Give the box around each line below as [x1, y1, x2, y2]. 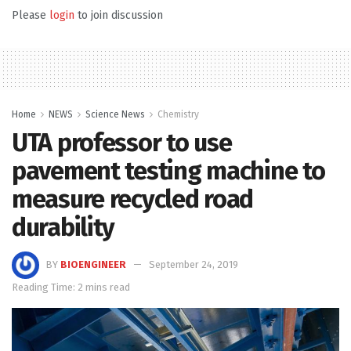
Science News [85, 108, 145, 120]
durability [12, 212, 115, 242]
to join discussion [74, 8, 163, 22]
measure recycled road [12, 183, 254, 214]
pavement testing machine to [12, 155, 325, 186]
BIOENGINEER [60, 258, 126, 270]
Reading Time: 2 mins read [12, 280, 130, 293]
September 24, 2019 [149, 258, 238, 270]
